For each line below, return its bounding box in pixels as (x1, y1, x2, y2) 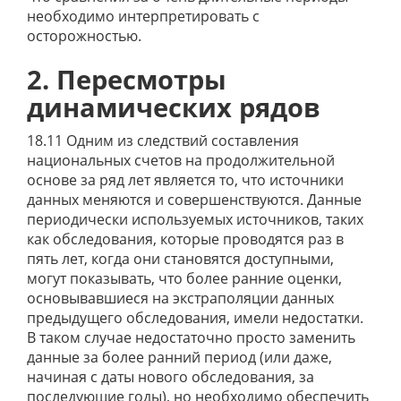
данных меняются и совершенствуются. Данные (27, 190, 362, 209)
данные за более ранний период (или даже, (27, 347, 332, 367)
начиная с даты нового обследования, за (27, 367, 314, 387)
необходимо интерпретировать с (27, 6, 260, 26)
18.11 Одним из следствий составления (27, 131, 299, 150)
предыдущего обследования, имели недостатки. (27, 308, 363, 328)
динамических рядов (27, 90, 320, 124)
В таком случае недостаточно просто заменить (27, 328, 355, 347)
